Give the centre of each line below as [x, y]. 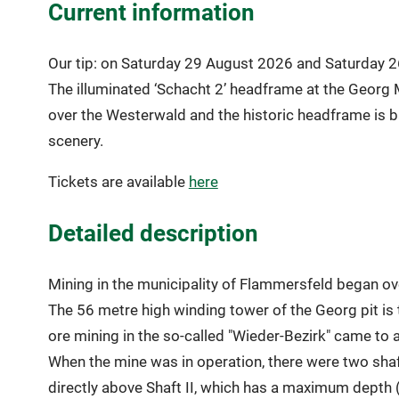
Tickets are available [118, 182]
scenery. [75, 141]
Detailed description [153, 233]
